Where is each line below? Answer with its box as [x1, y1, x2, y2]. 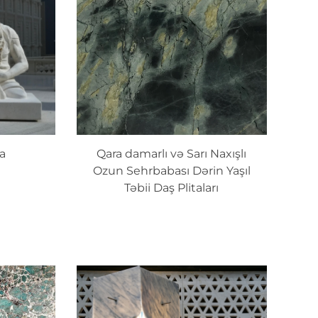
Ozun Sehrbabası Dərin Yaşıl [92, 164, 251, 178]
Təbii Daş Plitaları [124, 181, 219, 195]
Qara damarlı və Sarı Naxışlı [97, 147, 247, 161]
